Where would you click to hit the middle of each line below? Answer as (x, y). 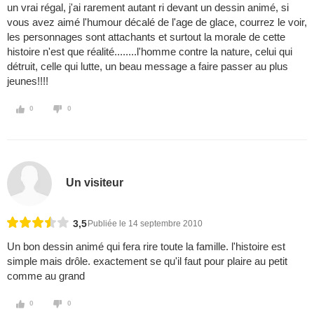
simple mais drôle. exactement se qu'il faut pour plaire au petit (147, 261)
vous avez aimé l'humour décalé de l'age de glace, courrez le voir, (157, 22)
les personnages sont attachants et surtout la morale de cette (146, 37)
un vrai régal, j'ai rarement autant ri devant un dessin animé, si (148, 8)
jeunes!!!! (28, 81)
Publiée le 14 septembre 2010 (145, 224)
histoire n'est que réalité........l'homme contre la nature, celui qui (150, 52)
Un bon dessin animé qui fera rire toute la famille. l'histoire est (146, 247)
